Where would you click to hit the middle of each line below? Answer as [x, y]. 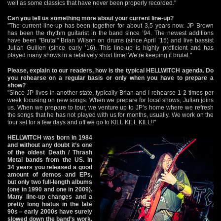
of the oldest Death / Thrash [50, 152]
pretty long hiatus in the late [50, 204]
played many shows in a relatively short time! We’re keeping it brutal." [100, 55]
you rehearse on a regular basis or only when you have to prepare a [110, 78]
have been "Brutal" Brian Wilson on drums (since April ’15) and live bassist [110, 40]
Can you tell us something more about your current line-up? [91, 18]
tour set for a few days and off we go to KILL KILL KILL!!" [82, 122]
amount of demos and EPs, [50, 174]
